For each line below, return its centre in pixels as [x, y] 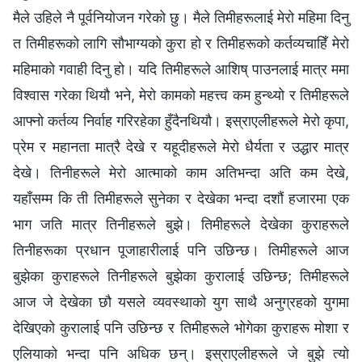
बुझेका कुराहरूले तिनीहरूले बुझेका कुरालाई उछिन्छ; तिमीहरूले [181, 276]
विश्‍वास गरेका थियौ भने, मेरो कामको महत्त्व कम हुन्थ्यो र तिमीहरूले [181, 95]
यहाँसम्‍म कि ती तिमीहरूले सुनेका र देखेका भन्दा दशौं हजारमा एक [181, 198]
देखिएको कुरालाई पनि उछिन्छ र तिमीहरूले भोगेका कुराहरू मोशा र [181, 327]
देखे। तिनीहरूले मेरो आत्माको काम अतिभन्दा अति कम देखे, [181, 172]
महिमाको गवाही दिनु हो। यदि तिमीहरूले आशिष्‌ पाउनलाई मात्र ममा [181, 69]
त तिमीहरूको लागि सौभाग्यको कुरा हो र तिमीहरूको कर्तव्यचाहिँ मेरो [181, 43]
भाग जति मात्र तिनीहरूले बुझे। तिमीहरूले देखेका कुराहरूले [181, 224]
